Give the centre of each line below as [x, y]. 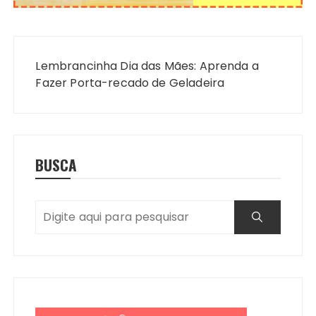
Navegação [56, 45]
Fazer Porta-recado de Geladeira [130, 83]
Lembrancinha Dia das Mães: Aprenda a [147, 66]
